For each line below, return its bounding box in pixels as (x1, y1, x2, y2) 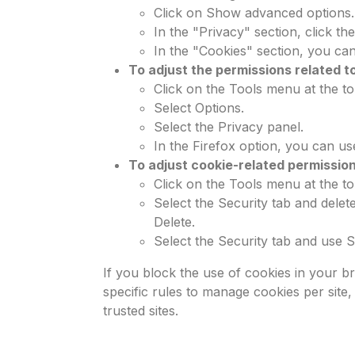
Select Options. (154, 100, 244, 116)
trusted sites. (103, 303, 178, 319)
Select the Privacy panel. (154, 119, 303, 135)
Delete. (154, 214, 195, 230)
